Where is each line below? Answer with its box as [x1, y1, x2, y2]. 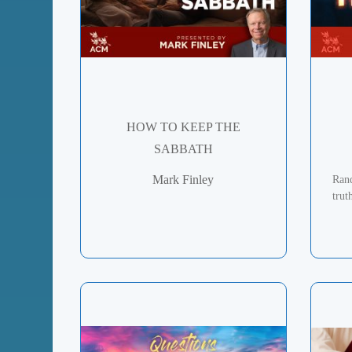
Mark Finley [152, 173, 214, 187]
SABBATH [153, 142, 213, 156]
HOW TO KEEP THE [126, 120, 240, 134]
